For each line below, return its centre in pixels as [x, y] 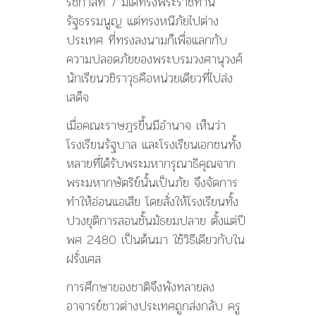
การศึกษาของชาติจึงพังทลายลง [140, 286]
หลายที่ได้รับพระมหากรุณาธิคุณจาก [151, 163]
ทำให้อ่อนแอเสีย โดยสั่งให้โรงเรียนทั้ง [152, 201]
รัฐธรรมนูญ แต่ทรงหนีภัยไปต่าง [142, 20]
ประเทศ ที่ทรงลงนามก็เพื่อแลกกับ [147, 39]
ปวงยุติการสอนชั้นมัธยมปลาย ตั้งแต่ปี [156, 220]
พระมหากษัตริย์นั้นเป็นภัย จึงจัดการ [152, 182]
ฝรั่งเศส [84, 258]
